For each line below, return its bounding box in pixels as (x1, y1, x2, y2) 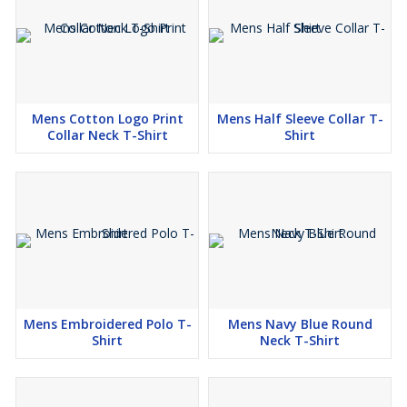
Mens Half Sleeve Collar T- (216, 110, 383, 128)
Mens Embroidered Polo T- (23, 315, 192, 333)
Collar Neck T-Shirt (46, 126, 168, 144)
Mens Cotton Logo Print (31, 110, 184, 128)
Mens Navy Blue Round (227, 315, 372, 333)
